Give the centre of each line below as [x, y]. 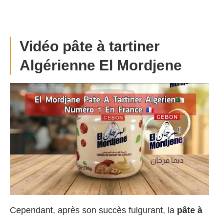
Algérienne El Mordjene [101, 65]
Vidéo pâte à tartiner [90, 46]
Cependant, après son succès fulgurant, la [93, 210]
